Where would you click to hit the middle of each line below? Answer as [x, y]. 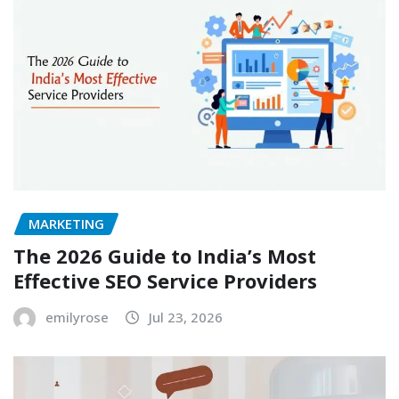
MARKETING [66, 223]
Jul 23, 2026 [186, 318]
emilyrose [77, 318]
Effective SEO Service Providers [165, 281]
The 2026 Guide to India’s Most [165, 256]
